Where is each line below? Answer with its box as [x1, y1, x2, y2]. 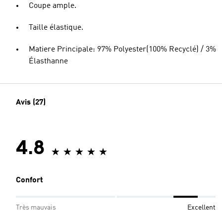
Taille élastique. [29, 24, 83, 32]
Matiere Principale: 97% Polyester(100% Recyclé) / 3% [29, 46, 216, 54]
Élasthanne [29, 57, 68, 65]
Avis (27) [16, 99, 46, 107]
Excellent [187, 204, 216, 211]
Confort [16, 176, 43, 184]
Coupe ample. [29, 2, 76, 10]
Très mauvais [16, 204, 56, 211]
